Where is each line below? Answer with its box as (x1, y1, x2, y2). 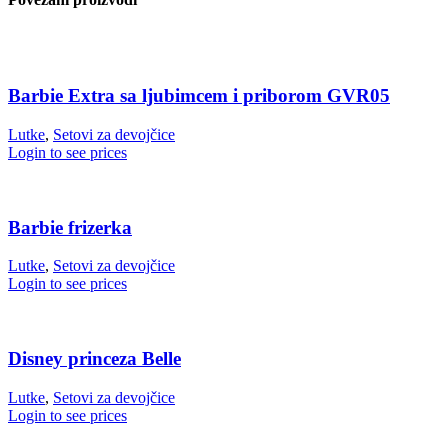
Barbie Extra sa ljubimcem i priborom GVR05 (8, 85, 390, 107)
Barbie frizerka (8, 216, 132, 238)
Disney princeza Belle (8, 348, 181, 369)
